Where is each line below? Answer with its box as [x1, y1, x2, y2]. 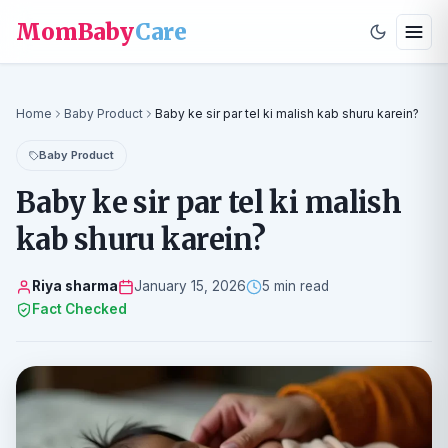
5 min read [262, 278, 329, 294]
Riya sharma [32, 278, 118, 294]
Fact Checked [32, 301, 127, 317]
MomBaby [16, 17, 135, 46]
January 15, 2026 [134, 278, 246, 294]
